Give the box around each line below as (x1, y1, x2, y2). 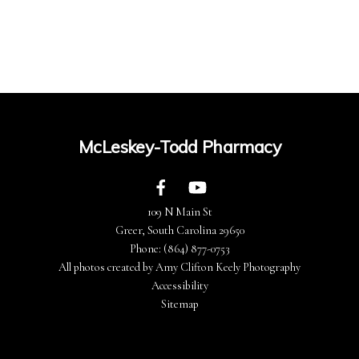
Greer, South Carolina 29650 (115, 223, 244, 237)
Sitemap (160, 296, 199, 311)
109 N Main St (147, 204, 212, 219)
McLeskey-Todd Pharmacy (79, 135, 280, 157)
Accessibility (151, 278, 208, 292)
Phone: (129, 241, 163, 256)
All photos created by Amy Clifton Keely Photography (58, 260, 301, 274)
